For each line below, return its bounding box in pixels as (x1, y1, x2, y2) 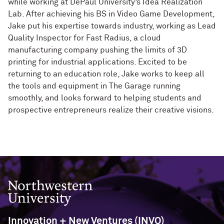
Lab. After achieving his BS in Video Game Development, (8, 10, 214, 18)
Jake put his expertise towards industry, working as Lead (8, 22, 216, 30)
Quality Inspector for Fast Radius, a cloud (8, 34, 161, 42)
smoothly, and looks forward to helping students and (8, 94, 201, 102)
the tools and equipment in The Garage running (8, 82, 180, 90)
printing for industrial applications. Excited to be (8, 58, 187, 66)
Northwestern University (7, 180, 88, 187)
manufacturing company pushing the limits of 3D (8, 46, 187, 54)
